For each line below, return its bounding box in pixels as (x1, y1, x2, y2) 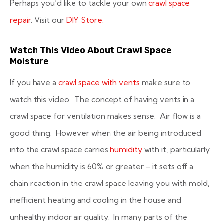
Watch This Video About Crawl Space (10, 45, 172, 56)
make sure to (140, 77, 190, 87)
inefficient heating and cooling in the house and (10, 195, 181, 205)
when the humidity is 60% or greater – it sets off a (10, 161, 193, 171)
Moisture (10, 56, 49, 67)
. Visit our (31, 15, 66, 25)
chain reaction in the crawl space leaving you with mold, (10, 178, 210, 188)
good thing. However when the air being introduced (10, 128, 201, 138)
